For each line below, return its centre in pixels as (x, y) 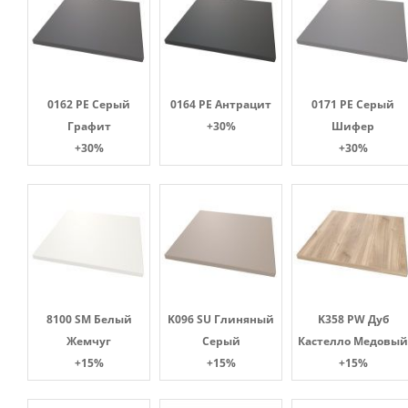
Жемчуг (89, 342)
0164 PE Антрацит (221, 105)
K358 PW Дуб (353, 320)
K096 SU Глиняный (221, 320)
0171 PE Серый (353, 105)
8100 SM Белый (89, 320)
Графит (89, 127)
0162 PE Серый (89, 105)
